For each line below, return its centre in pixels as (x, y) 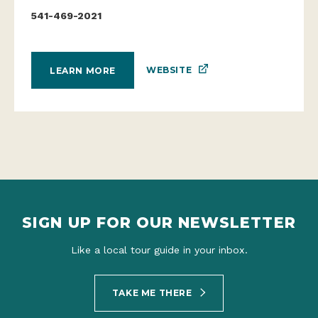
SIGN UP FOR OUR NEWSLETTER (159, 223)
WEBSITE (169, 70)
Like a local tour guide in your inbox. (159, 250)
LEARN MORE (83, 70)
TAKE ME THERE (153, 292)
